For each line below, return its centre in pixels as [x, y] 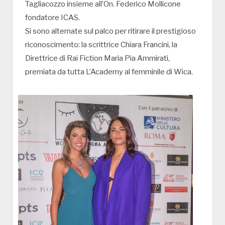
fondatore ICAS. [52, 18]
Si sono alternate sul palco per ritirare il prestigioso [110, 31]
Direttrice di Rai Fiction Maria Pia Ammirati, [97, 59]
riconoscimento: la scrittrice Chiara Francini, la [101, 45]
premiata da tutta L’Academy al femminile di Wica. [109, 72]
